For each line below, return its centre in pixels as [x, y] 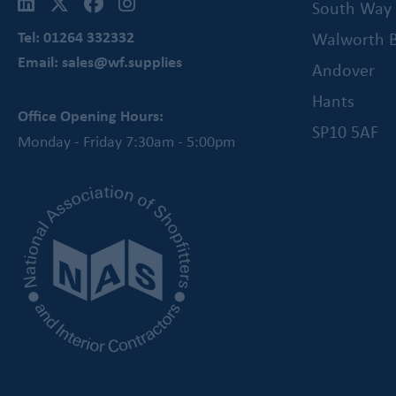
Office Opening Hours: [91, 116]
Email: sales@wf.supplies [100, 62]
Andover [343, 69]
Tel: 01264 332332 [76, 36]
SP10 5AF [345, 131]
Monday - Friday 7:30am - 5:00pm [126, 141]
